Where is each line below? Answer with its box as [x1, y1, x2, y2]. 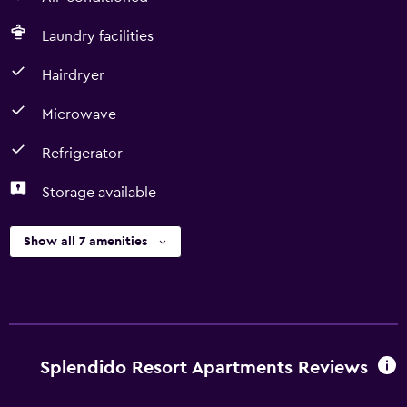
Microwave [42, 107, 116, 122]
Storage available [42, 185, 156, 200]
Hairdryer [42, 68, 104, 83]
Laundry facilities [42, 29, 154, 44]
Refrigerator [42, 146, 123, 161]
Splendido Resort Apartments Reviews [39, 358, 368, 377]
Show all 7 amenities [24, 235, 147, 248]
